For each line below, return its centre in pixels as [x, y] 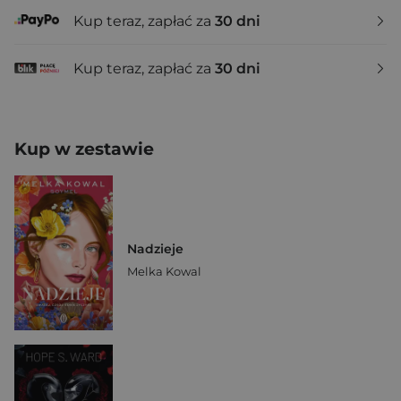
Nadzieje [155, 248]
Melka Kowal [164, 271]
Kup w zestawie [84, 149]
